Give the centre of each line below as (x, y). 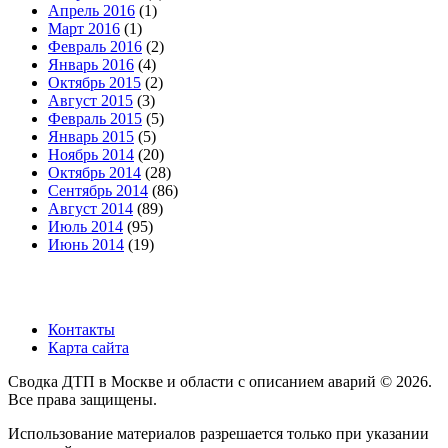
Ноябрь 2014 (91, 155)
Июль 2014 (85, 227)
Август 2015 (90, 101)
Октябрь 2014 (94, 173)
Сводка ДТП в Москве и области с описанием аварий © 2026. (220, 382)
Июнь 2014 (86, 245)
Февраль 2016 (95, 47)
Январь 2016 (91, 65)
